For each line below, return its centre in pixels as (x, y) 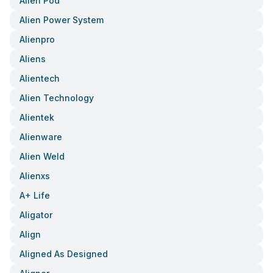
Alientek (37, 117)
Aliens (33, 59)
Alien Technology (57, 98)
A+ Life (35, 195)
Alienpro (37, 39)
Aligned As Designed (64, 254)
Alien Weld (42, 156)
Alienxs (35, 176)
